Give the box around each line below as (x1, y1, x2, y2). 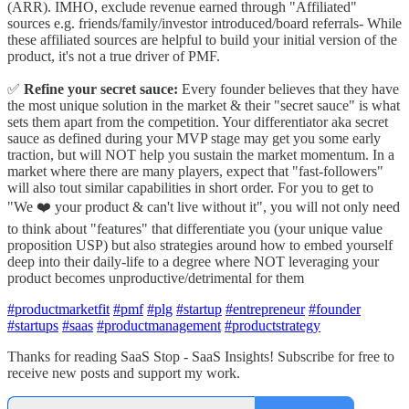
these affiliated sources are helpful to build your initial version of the (7, 31, 397, 47)
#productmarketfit (7, 300, 110, 317)
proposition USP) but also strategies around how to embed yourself (7, 236, 393, 253)
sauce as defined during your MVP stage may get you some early (7, 130, 381, 146)
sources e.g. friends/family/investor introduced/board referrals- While (7, 15, 402, 31)
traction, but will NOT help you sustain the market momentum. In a (7, 146, 394, 163)
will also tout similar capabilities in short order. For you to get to (7, 179, 373, 195)
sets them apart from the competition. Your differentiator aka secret (7, 113, 388, 130)
